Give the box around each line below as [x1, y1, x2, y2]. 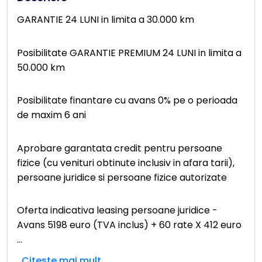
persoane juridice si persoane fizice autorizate [17, 170, 227, 184]
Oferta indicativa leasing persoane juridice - [17, 203, 218, 217]
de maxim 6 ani [17, 108, 86, 122]
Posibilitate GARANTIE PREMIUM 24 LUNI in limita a [17, 46, 242, 60]
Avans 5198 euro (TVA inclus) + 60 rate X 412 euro [17, 218, 242, 232]
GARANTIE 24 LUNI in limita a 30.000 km [17, 13, 194, 27]
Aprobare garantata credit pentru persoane [17, 141, 222, 155]
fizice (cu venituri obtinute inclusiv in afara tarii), [17, 156, 235, 170]
